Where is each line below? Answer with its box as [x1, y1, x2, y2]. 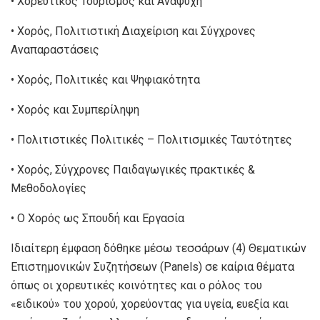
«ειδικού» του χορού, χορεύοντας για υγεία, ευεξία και [11, 296, 289, 311]
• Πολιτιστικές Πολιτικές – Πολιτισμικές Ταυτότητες [11, 132, 292, 146]
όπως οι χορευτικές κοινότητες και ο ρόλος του [11, 278, 262, 292]
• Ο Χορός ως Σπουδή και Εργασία [11, 211, 184, 225]
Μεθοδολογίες [11, 181, 86, 195]
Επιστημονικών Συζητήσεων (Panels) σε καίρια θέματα [11, 259, 294, 274]
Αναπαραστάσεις [11, 42, 99, 56]
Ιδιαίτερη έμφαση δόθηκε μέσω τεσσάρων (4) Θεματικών [11, 241, 306, 255]
